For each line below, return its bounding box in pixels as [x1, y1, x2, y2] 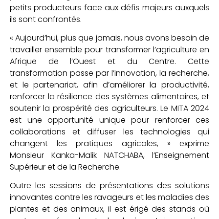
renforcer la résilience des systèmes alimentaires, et [10, 91, 209, 103]
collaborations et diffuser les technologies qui [10, 126, 209, 138]
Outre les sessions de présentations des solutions [10, 180, 209, 192]
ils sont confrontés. [10, 13, 82, 25]
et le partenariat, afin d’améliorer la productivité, [10, 79, 209, 91]
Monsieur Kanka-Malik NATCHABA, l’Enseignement [10, 150, 209, 161]
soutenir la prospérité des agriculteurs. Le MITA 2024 [10, 103, 209, 114]
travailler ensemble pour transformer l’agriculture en [10, 44, 209, 56]
